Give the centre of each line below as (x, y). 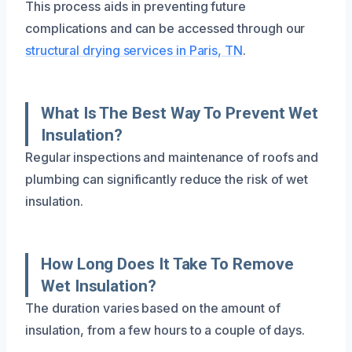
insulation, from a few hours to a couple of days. (165, 330)
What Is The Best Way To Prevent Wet (180, 113)
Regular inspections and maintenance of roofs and (172, 157)
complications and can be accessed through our (165, 28)
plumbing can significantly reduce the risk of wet (167, 179)
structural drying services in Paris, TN (134, 50)
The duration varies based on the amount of (153, 308)
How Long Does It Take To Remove (167, 264)
